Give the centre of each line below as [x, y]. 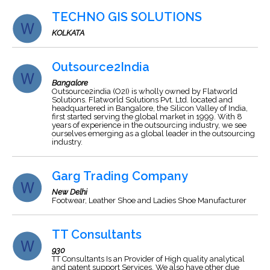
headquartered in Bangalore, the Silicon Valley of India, [150, 108]
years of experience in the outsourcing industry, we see [149, 125]
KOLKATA [68, 33]
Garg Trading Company [120, 176]
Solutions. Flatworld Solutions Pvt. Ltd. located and [142, 100]
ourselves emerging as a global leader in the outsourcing [153, 133]
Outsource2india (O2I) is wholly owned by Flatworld [145, 91]
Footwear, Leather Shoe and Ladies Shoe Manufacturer [149, 200]
